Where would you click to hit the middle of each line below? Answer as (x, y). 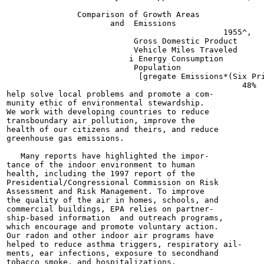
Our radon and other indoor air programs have (110, 235)
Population (94, 67)
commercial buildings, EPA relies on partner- (110, 209)
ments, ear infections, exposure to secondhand (113, 253)
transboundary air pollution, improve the (101, 121)
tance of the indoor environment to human (101, 165)
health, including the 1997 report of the (101, 174)
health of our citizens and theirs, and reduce (113, 129)
